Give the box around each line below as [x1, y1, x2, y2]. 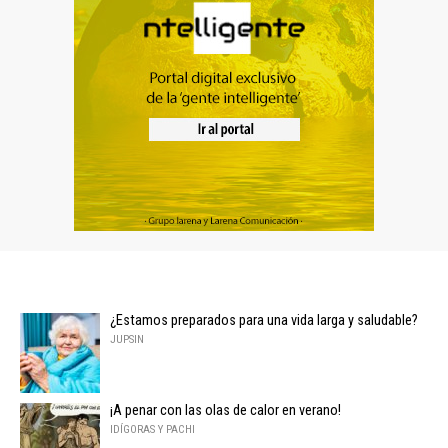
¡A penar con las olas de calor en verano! [110, 401, 341, 419]
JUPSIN [110, 332, 144, 346]
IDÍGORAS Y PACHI [110, 422, 195, 436]
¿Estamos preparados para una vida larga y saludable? [110, 311, 418, 329]
